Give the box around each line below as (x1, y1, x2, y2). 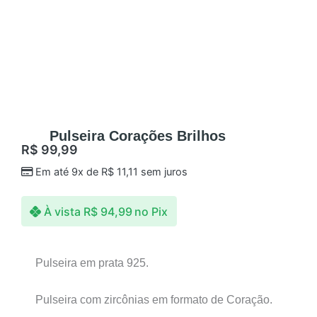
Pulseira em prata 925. (35, 257, 149, 270)
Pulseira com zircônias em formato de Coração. (35, 294, 272, 306)
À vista (44, 204, 81, 219)
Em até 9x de (35, 166, 101, 179)
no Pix (134, 204, 168, 219)
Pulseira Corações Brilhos (50, 127, 226, 144)
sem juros (137, 166, 188, 179)
